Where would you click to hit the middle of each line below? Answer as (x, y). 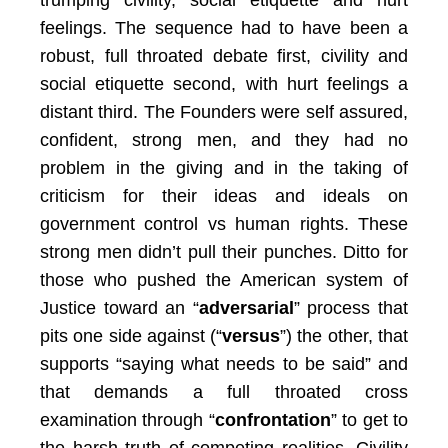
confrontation (272, 420)
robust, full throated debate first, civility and (224, 56)
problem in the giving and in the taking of (224, 168)
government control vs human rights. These (224, 224)
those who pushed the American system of (224, 280)
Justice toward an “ (119, 308)
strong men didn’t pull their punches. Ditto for (224, 252)
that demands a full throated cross (224, 392)
